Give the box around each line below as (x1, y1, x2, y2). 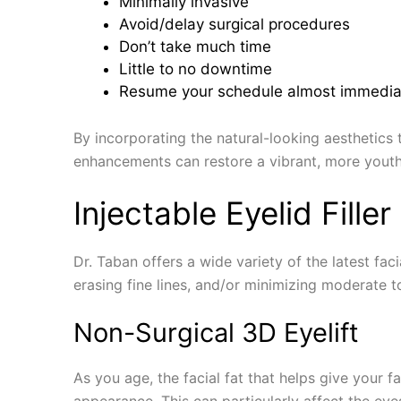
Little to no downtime (119, 60, 272, 78)
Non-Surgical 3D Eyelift (73, 316, 359, 348)
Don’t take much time (119, 38, 271, 55)
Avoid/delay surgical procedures (119, 15, 350, 33)
